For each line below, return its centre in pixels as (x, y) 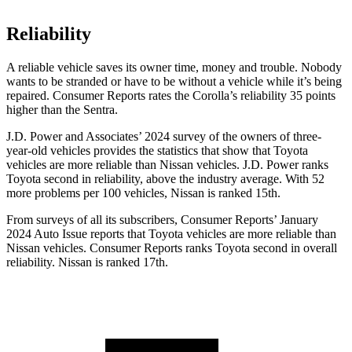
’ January (296, 220)
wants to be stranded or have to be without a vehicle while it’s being (174, 82)
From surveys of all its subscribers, (93, 220)
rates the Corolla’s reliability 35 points (240, 96)
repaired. (29, 96)
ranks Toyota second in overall (260, 248)
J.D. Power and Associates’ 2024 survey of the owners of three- (164, 137)
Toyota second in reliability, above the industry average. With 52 (165, 179)
